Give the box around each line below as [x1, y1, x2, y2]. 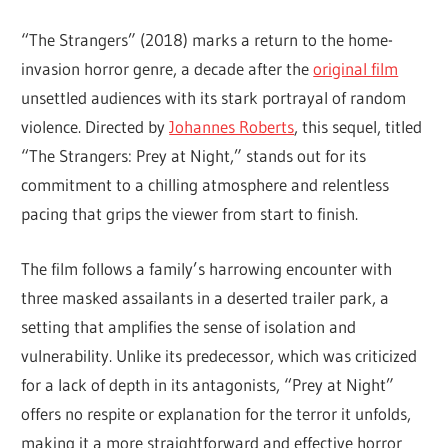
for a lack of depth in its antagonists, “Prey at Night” [21, 373, 395, 395]
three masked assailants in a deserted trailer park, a [21, 286, 390, 308]
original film [313, 58, 399, 80]
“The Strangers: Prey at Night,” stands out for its [21, 145, 367, 167]
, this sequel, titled [294, 116, 423, 138]
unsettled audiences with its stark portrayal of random [21, 87, 407, 109]
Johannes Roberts [169, 116, 295, 138]
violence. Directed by [21, 116, 170, 138]
